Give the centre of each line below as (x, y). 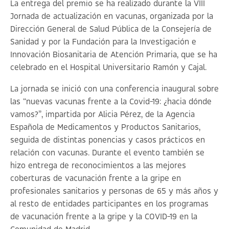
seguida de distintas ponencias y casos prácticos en (108, 141)
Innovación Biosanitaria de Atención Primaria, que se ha (114, 55)
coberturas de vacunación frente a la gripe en (96, 179)
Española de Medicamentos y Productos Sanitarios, (105, 128)
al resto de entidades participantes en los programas (109, 204)
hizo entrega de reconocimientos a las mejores (98, 166)
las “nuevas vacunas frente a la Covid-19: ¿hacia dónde (111, 102)
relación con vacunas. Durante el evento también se (107, 153)
